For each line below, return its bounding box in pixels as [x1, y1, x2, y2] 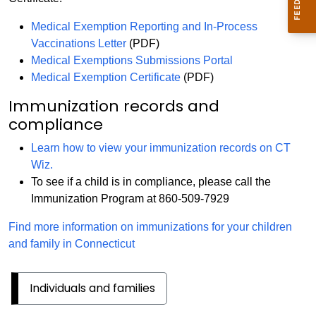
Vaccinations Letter [31, 37, 126, 49]
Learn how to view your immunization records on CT [31, 141, 291, 154]
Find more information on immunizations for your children [8, 220, 292, 233]
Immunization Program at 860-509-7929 [31, 192, 229, 205]
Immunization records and [8, 95, 219, 117]
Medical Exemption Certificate [31, 71, 181, 83]
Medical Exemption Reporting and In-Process [31, 20, 257, 32]
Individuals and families [30, 279, 155, 296]
